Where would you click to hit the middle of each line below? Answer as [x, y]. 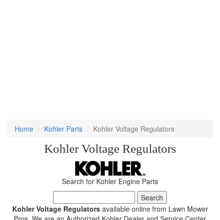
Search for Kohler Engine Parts [110, 181]
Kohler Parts [63, 128]
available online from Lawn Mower [154, 208]
